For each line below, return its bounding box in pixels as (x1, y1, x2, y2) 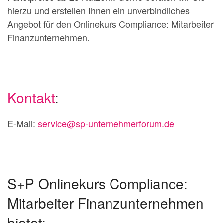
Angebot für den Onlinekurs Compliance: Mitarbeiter (7, 17, 214, 30)
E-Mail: (7, 117, 38, 130)
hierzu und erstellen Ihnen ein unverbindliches (7, 4, 190, 17)
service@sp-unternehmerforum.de (38, 117, 174, 130)
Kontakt (7, 87, 55, 107)
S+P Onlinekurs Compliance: (7, 173, 188, 193)
